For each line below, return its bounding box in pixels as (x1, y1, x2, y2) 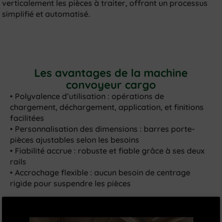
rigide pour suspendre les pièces (10, 178, 131, 188)
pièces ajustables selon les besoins (10, 134, 140, 145)
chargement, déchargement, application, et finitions (10, 102, 204, 112)
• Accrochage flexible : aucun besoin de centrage (10, 167, 191, 177)
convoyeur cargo (66, 77, 156, 92)
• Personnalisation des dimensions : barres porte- (10, 123, 195, 134)
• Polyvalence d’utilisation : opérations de (10, 91, 165, 101)
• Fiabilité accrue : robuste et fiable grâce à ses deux (10, 145, 205, 156)
